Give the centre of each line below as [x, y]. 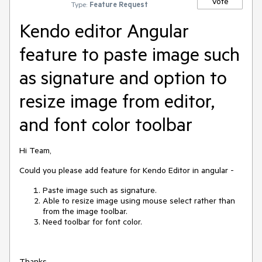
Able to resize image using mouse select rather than [139, 201]
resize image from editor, [117, 101]
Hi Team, [35, 150]
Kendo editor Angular [104, 30]
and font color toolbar [106, 124]
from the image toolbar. [85, 211]
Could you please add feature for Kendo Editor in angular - [127, 170]
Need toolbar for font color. [92, 222]
